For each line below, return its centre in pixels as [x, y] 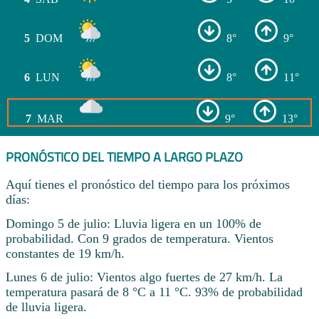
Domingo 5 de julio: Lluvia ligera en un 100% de [134, 223]
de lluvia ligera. [46, 307]
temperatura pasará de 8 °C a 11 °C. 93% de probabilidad [154, 292]
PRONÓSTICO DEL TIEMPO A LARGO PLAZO [124, 157]
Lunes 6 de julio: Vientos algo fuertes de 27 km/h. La [144, 277]
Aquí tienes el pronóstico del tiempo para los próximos [148, 184]
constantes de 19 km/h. [65, 253]
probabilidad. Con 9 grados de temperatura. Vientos [140, 238]
